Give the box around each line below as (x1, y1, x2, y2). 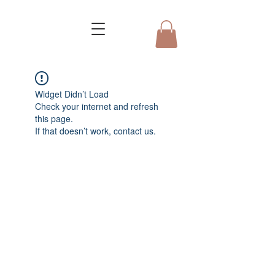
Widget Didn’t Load (35, 88, 109, 101)
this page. (35, 112, 73, 125)
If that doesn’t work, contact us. (35, 125, 156, 137)
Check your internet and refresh (35, 100, 158, 113)
